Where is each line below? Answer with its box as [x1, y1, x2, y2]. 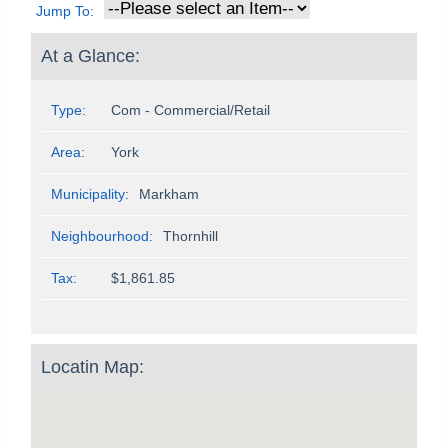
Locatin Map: [41, 357, 144, 378]
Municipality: [51, 186, 129, 203]
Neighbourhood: [51, 228, 153, 245]
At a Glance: [41, 46, 140, 67]
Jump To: [36, 3, 94, 20]
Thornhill [163, 228, 218, 245]
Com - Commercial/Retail [111, 102, 270, 119]
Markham [139, 186, 199, 203]
